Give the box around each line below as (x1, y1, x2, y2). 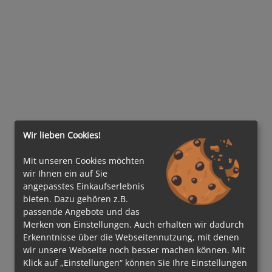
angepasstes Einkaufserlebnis (23, 180, 144, 192)
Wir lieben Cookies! (23, 129, 101, 141)
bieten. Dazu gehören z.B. (23, 192, 128, 205)
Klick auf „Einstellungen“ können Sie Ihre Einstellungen (23, 256, 247, 268)
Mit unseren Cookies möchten (23, 154, 144, 166)
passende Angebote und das (23, 205, 140, 217)
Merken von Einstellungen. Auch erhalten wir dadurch (23, 218, 244, 230)
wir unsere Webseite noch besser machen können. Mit (23, 243, 245, 256)
